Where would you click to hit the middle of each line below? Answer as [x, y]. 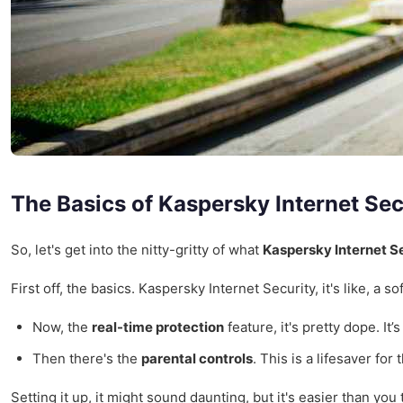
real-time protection [158, 327]
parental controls [197, 359]
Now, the [62, 327]
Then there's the [87, 359]
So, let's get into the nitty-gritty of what [137, 250]
